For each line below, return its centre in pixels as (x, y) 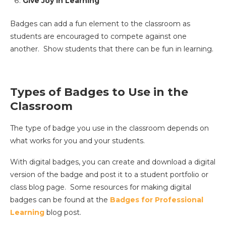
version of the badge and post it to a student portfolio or (109, 175)
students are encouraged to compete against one (98, 37)
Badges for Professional (157, 200)
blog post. (63, 213)
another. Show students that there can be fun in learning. (112, 49)
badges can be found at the (60, 200)
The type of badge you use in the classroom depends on (109, 128)
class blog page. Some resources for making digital (101, 187)
